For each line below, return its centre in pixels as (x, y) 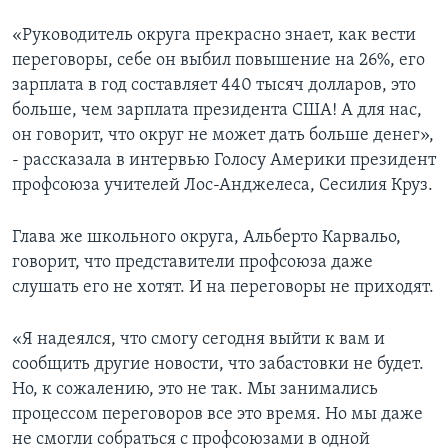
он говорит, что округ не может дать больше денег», (223, 135)
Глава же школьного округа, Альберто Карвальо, (206, 237)
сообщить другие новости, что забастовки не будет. (218, 364)
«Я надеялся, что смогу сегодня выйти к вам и (198, 339)
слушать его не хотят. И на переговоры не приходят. (223, 287)
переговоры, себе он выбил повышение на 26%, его (218, 60)
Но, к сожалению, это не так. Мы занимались (195, 389)
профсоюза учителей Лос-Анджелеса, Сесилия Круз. (222, 185)
